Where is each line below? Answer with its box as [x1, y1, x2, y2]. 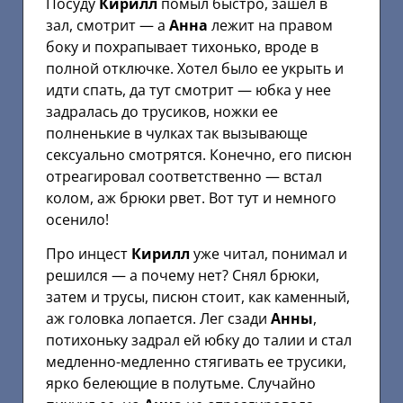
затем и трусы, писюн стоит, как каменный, [46, 287, 350, 308]
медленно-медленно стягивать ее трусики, [46, 352, 346, 372]
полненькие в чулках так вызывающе [46, 122, 308, 143]
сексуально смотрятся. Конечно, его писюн [46, 144, 352, 165]
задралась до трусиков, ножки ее [46, 101, 278, 121]
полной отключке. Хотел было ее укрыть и [46, 58, 344, 78]
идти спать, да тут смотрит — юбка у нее [46, 79, 331, 100]
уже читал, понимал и [190, 244, 347, 264]
